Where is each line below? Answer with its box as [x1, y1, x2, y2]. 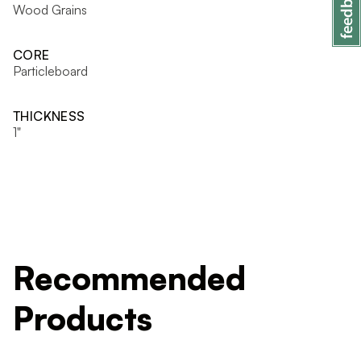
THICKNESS [13, 107, 85, 124]
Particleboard [13, 62, 88, 79]
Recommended [13, 257, 246, 298]
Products [13, 297, 152, 338]
